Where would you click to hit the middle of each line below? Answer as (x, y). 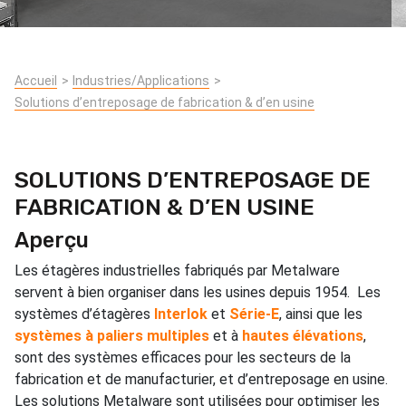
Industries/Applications (140, 80)
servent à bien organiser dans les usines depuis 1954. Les (198, 292)
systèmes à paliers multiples (112, 335)
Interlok (181, 314)
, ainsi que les (321, 314)
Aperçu (52, 240)
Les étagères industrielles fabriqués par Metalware (177, 270)
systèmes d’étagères (84, 314)
